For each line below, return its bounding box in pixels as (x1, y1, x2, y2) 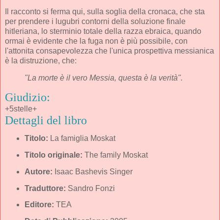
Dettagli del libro (5, 114, 87, 127)
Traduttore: (24, 184, 66, 192)
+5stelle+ (5, 105, 37, 113)
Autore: (24, 167, 53, 176)
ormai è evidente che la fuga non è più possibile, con (5, 36, 188, 45)
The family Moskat (82, 150, 148, 159)
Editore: (24, 200, 54, 209)
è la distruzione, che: (5, 56, 77, 65)
